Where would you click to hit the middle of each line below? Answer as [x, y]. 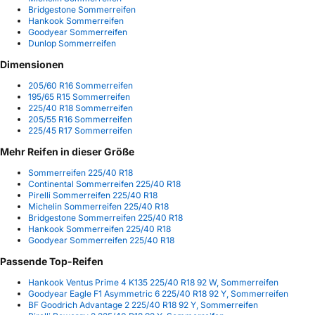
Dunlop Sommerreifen [72, 43]
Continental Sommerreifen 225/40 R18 [104, 184]
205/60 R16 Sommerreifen [81, 85]
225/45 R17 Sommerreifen [80, 130]
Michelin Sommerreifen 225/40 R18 [98, 207]
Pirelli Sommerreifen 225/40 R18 [93, 195]
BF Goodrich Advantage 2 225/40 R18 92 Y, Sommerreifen [143, 305]
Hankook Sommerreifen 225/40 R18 [99, 229]
